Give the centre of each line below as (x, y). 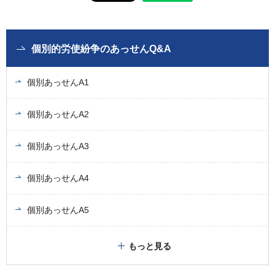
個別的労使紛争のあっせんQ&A (101, 49)
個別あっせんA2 (58, 114)
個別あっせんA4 (58, 178)
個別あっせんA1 (58, 83)
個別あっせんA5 (58, 210)
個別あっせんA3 (58, 146)
